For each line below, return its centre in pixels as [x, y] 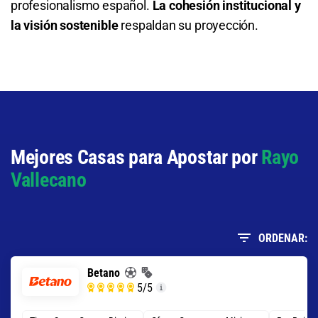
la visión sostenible [65, 25]
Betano [103, 273]
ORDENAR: [283, 238]
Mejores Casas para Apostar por [134, 157]
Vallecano [49, 180]
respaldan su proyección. [188, 25]
